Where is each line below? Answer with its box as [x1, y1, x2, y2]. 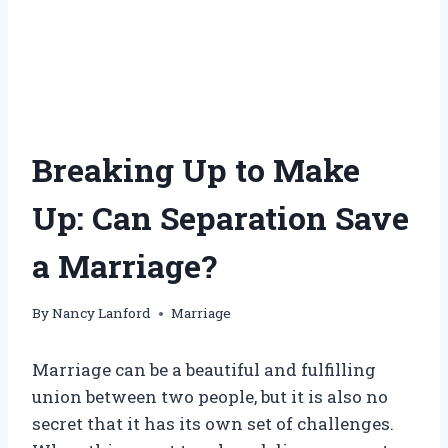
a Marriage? [32, 243, 217, 287]
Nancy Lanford [52, 304, 152, 323]
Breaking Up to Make [32, 147, 360, 191]
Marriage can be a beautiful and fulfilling [32, 358, 376, 382]
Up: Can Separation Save [32, 195, 409, 239]
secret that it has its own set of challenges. [32, 412, 394, 436]
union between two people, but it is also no [32, 385, 388, 409]
